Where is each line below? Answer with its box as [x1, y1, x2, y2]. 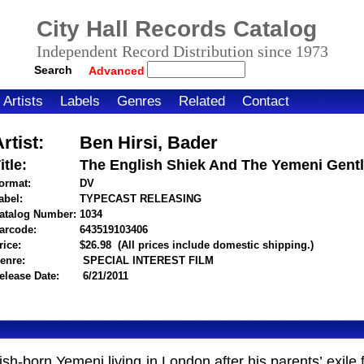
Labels [60, 93, 100, 109]
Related [179, 93, 225, 109]
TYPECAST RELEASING [79, 193, 201, 205]
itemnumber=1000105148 [147, 223, 275, 236]
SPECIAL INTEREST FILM [79, 254, 214, 266]
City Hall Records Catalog [36, 16, 317, 41]
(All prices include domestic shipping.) [117, 239, 314, 251]
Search [33, 63, 72, 76]
